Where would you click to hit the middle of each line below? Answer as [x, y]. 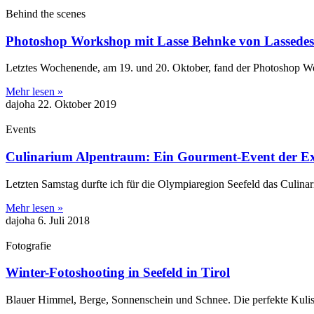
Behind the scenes [46, 13]
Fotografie [28, 245]
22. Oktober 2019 [77, 104]
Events [21, 130]
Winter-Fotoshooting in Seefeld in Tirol [118, 273]
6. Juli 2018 [64, 220]
